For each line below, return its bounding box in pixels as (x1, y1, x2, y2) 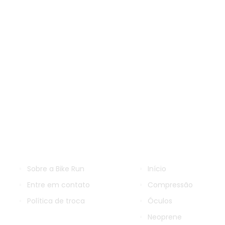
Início (148, 164, 166, 174)
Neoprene (148, 212, 182, 222)
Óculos (148, 196, 172, 206)
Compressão (148, 180, 193, 190)
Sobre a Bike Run (27, 164, 84, 174)
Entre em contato (27, 180, 90, 190)
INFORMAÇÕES (20, 138, 86, 150)
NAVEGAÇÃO (140, 138, 200, 150)
